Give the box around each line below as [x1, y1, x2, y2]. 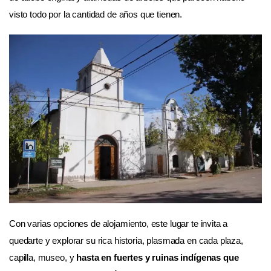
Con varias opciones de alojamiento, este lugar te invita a [9, 218, 228, 229]
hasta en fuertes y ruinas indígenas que [74, 252, 239, 263]
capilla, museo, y [9, 252, 74, 263]
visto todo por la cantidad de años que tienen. [9, 8, 183, 19]
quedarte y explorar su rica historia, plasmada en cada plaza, [9, 235, 243, 246]
